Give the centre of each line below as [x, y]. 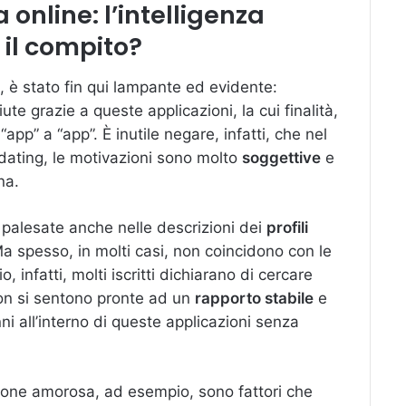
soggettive [281, 157]
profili [287, 227]
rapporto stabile [254, 298]
